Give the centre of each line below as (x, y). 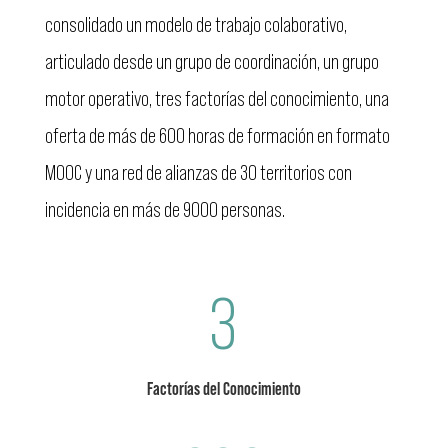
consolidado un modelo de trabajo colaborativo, (195, 25)
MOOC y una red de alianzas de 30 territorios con (198, 173)
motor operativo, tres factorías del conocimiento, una (216, 99)
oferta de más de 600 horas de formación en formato (217, 136)
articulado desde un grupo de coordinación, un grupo (211, 62)
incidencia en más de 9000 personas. (164, 210)
